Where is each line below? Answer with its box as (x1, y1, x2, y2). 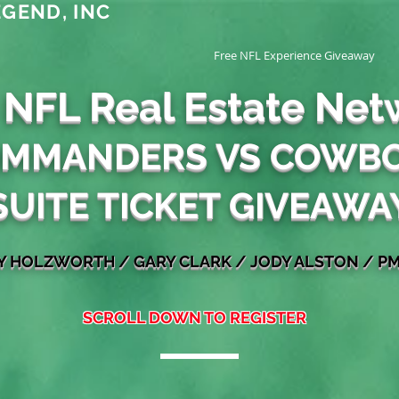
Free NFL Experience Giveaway (214, 47, 375, 63)
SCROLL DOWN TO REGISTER (83, 308, 306, 327)
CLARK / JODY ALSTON (175, 252, 359, 271)
